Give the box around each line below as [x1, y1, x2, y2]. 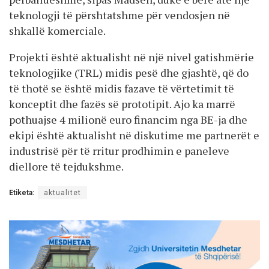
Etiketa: [9, 188, 34, 197]
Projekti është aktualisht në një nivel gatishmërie [9, 49, 254, 64]
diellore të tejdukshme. [9, 159, 124, 174]
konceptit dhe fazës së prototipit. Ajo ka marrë [9, 96, 235, 111]
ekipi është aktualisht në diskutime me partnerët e [9, 127, 259, 142]
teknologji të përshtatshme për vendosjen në [9, 7, 230, 22]
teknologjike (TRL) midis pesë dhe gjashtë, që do [9, 65, 249, 80]
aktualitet [44, 188, 81, 197]
